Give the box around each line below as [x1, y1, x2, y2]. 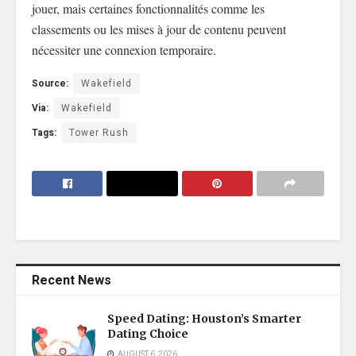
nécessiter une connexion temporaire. [32, 41, 216, 58]
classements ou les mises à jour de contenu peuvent [32, 20, 286, 37]
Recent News [32, 270, 111, 290]
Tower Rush [69, 125, 129, 140]
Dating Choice [107, 326, 188, 341]
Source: [32, 75, 68, 91]
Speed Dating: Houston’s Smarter [107, 311, 301, 326]
